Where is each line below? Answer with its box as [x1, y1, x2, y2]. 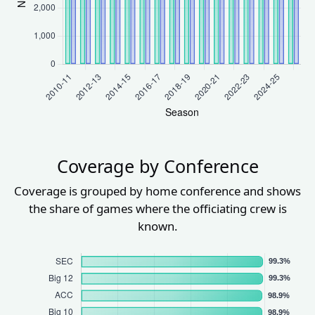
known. [137, 218, 178, 235]
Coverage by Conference [56, 154, 259, 179]
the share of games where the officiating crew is [28, 200, 287, 217]
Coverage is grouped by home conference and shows [14, 183, 301, 200]
